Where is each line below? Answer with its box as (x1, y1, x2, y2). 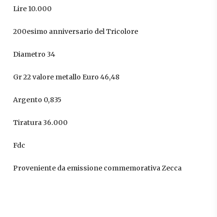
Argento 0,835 (13, 95, 62, 105)
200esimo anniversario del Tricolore (13, 27, 138, 36)
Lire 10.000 (13, 4, 52, 14)
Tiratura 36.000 (13, 118, 68, 127)
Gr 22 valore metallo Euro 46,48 (13, 73, 120, 82)
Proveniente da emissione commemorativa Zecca (13, 164, 182, 173)
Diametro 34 (13, 50, 55, 59)
